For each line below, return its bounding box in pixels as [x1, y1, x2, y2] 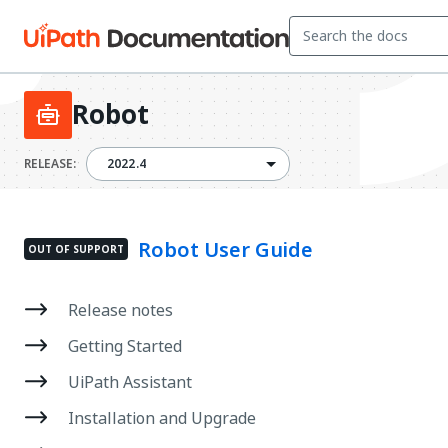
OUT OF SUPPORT [28, 241, 124, 257]
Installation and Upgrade [68, 406, 256, 430]
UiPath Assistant [68, 370, 192, 394]
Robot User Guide [138, 235, 313, 265]
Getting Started [68, 334, 182, 358]
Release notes [68, 298, 173, 322]
